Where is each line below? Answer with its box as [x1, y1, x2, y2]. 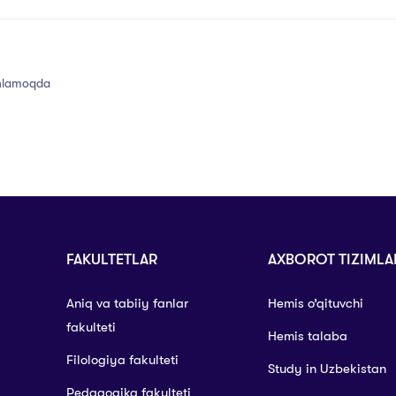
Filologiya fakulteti [65, 352, 179, 369]
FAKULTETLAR [65, 251, 157, 269]
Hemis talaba [267, 328, 347, 345]
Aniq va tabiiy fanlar [65, 295, 188, 312]
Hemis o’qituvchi [267, 295, 363, 312]
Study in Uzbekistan [267, 361, 386, 377]
